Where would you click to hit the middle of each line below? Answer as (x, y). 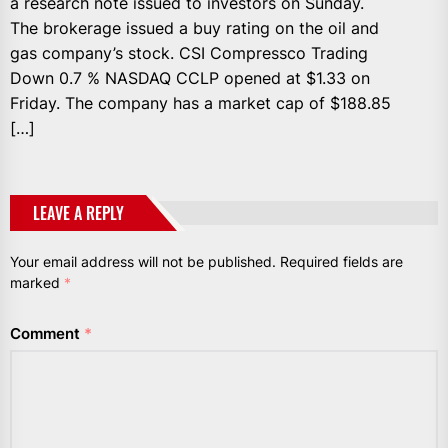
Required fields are (341, 261)
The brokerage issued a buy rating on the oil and (194, 27)
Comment (47, 333)
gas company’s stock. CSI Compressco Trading (189, 52)
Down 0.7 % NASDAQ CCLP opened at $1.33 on (190, 77)
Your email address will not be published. (143, 261)
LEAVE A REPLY (78, 212)
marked (37, 282)
